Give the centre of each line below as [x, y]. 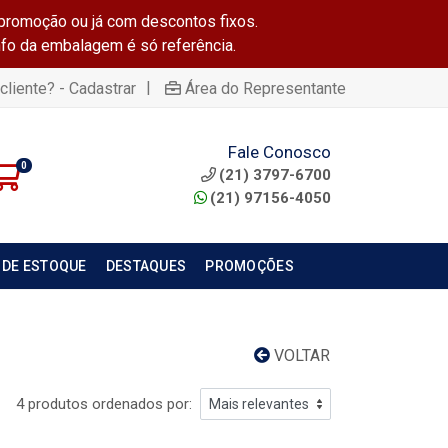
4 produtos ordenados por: [104, 404]
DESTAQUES [146, 266]
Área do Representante [265, 88]
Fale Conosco [279, 151]
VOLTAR [300, 355]
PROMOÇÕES [249, 266]
